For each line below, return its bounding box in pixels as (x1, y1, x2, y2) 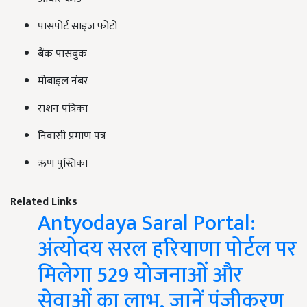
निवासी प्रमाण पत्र (38, 127, 106, 145)
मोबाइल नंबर (38, 72, 88, 90)
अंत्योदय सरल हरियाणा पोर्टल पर (38, 231, 297, 267)
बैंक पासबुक (38, 45, 87, 63)
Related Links (10, 193, 77, 211)
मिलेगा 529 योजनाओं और (38, 257, 243, 293)
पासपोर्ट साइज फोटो (38, 17, 117, 36)
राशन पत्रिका (38, 99, 88, 118)
